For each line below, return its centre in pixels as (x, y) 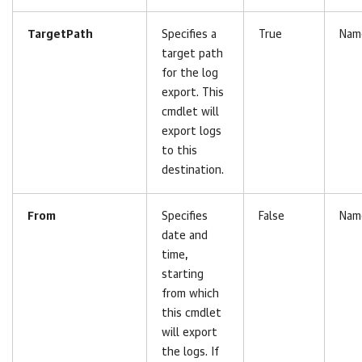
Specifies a (189, 35)
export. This (193, 93)
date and (185, 236)
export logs (192, 132)
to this (179, 151)
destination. (193, 170)
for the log (190, 74)
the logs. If (190, 352)
